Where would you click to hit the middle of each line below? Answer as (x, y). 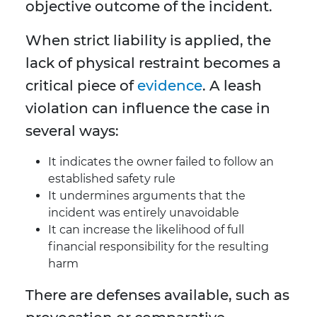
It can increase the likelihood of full (146, 230)
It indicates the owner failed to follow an (161, 162)
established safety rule (112, 179)
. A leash (232, 86)
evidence (170, 86)
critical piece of (81, 86)
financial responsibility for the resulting (158, 247)
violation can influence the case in (148, 109)
